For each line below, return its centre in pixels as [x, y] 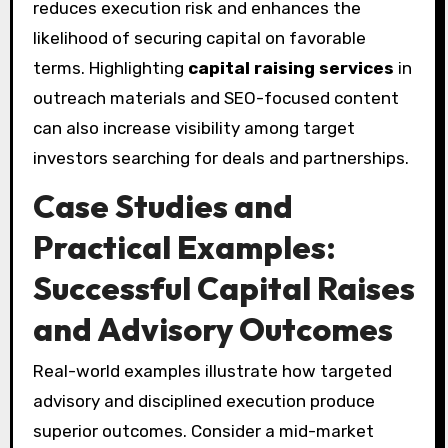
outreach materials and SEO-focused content [215, 97]
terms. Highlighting [110, 67]
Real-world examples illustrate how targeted [212, 370]
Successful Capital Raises [223, 287]
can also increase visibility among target [193, 127]
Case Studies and [162, 205]
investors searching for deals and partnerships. [220, 157]
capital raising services [290, 67]
